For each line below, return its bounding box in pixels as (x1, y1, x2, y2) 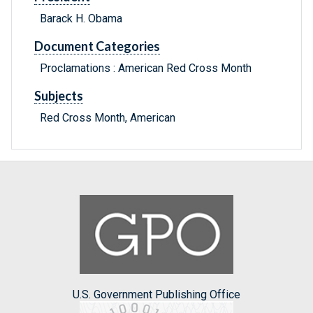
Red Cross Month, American (40, 111, 175, 125)
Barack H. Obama (40, 12, 122, 26)
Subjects (34, 88, 83, 104)
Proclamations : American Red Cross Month (40, 61, 252, 75)
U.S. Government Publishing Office (73, 287, 240, 301)
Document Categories (34, 38, 160, 54)
